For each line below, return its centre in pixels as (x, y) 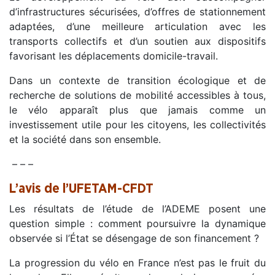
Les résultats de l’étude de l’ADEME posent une (137, 209)
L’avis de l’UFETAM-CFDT (81, 189)
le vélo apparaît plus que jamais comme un (137, 110)
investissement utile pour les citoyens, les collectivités (137, 125)
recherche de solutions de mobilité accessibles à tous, (137, 95)
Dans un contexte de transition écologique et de (137, 81)
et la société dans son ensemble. (85, 140)
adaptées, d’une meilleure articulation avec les (137, 27)
